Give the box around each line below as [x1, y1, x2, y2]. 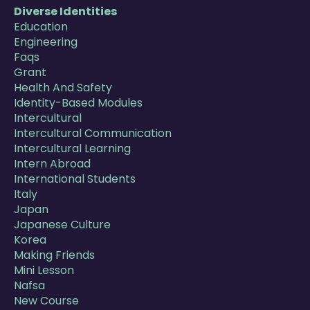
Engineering [14, 34, 77, 51]
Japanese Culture [14, 217, 111, 233]
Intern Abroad [14, 156, 91, 172]
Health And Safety [14, 80, 112, 96]
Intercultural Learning [14, 140, 131, 157]
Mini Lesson [14, 262, 74, 279]
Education [14, 19, 68, 35]
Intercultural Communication [14, 125, 172, 142]
